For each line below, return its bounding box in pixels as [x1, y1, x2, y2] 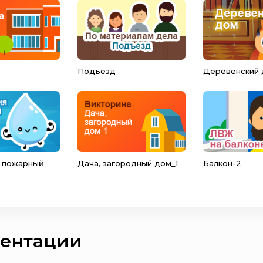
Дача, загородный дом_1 [77, 159, 178, 168]
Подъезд [77, 66, 116, 76]
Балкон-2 [203, 159, 241, 168]
